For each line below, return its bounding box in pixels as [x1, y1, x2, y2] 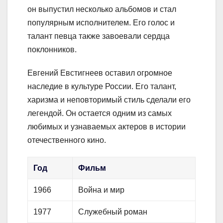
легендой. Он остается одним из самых [27, 109, 172, 118]
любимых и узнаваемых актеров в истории [27, 122, 186, 131]
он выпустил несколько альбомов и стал [27, 5, 176, 14]
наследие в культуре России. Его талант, [27, 82, 176, 91]
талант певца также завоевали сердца [27, 32, 170, 41]
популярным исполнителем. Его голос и [27, 18, 175, 27]
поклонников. [27, 45, 77, 54]
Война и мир [78, 186, 125, 195]
